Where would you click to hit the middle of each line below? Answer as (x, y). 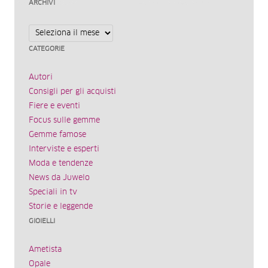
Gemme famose (57, 135)
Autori (41, 78)
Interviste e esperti (64, 150)
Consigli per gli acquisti (72, 92)
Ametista (45, 250)
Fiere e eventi (54, 106)
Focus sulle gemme (64, 121)
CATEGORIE (47, 49)
